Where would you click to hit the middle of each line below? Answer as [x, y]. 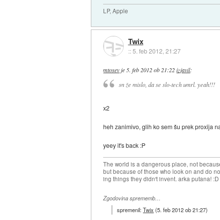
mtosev [111, 69]
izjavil [183, 69]
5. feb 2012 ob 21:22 [151, 69]
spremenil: [130, 209]
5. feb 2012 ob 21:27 [182, 209]
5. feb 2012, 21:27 [156, 51]
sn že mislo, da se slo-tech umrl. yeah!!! [167, 85]
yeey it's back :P [124, 145]
